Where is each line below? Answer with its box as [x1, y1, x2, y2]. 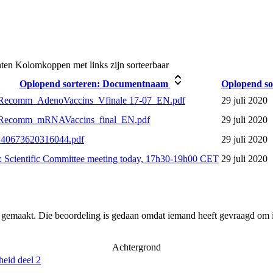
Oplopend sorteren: [19, 79, 100, 90]
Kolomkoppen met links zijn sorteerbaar [15, 60, 169, 71]
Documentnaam [99, 79, 171, 90]
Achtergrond [112, 242, 161, 253]
